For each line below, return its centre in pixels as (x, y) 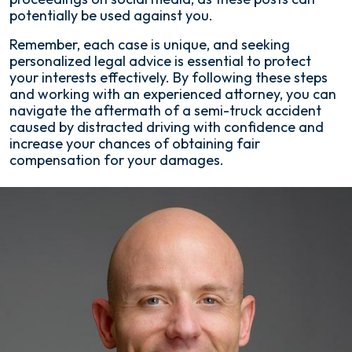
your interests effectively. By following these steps (169, 77)
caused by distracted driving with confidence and (167, 127)
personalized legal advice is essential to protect (160, 61)
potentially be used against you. (111, 15)
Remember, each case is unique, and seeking (150, 44)
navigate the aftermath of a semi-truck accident (165, 110)
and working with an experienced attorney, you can (173, 94)
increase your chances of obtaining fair (135, 143)
